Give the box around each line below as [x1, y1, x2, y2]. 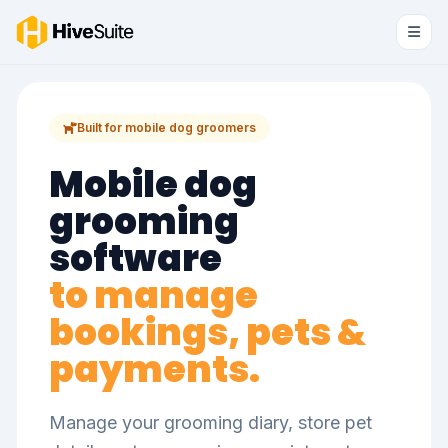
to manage [49, 270, 258, 321]
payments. [49, 344, 260, 395]
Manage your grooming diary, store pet [49, 412, 372, 433]
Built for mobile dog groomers [77, 120, 256, 135]
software [49, 233, 222, 284]
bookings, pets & [49, 307, 366, 358]
